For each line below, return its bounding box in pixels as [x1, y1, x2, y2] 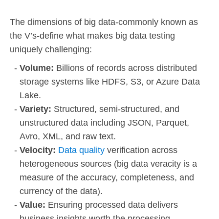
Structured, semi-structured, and [54, 104, 179, 114]
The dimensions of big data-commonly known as [10, 17, 198, 27]
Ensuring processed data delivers [48, 200, 178, 210]
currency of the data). [20, 186, 103, 197]
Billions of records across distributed [56, 63, 197, 73]
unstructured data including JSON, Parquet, [20, 118, 189, 128]
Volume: [20, 63, 56, 73]
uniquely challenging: [10, 44, 92, 55]
